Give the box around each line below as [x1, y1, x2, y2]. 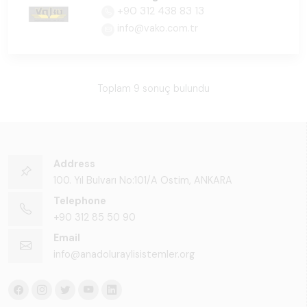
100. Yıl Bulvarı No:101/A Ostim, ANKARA [53, 174, 232, 186]
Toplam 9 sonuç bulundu [97, 82, 210, 95]
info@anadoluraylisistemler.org [53, 248, 195, 260]
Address [53, 158, 95, 170]
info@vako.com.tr [114, 22, 198, 34]
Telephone [53, 195, 106, 207]
